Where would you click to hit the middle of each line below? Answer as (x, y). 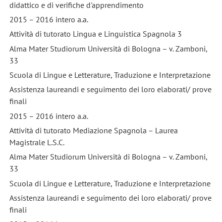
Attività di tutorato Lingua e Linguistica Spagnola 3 (95, 34)
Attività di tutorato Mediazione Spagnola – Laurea (93, 130)
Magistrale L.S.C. (37, 142)
